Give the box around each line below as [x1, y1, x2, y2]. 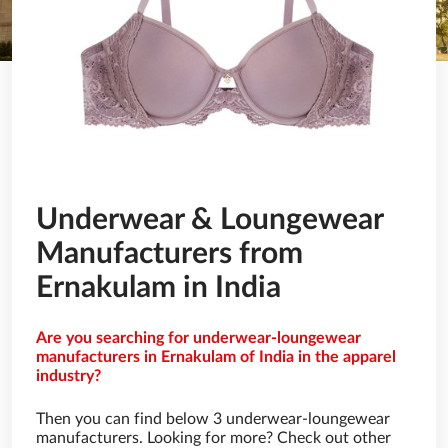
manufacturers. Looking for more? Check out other [36, 430, 391, 446]
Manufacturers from [36, 239, 303, 269]
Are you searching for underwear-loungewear [36, 330, 361, 346]
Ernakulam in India [36, 273, 281, 303]
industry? [36, 368, 101, 384]
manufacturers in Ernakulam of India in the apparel [36, 349, 396, 365]
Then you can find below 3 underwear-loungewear [36, 411, 390, 427]
